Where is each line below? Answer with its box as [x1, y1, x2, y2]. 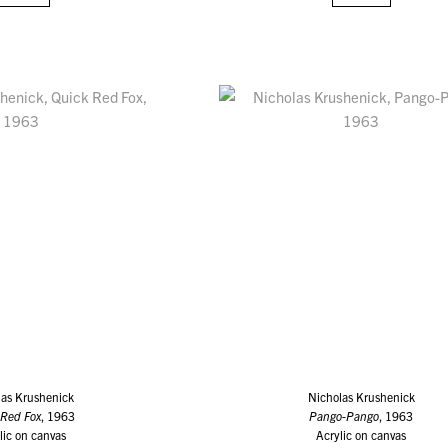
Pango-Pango [309, 407, 380, 423]
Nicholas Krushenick [307, 388, 415, 404]
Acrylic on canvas [316, 426, 407, 442]
